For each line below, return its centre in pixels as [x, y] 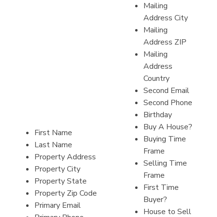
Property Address [65, 157]
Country [156, 78]
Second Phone [168, 102]
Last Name [53, 145]
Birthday [158, 115]
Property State [61, 181]
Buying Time [165, 139]
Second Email [166, 90]
